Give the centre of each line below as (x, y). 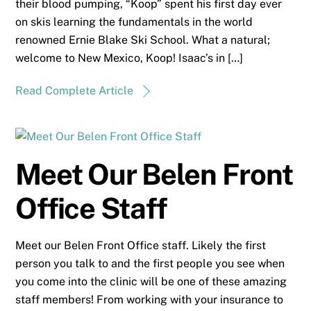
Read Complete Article (75, 91)
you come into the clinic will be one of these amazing (151, 281)
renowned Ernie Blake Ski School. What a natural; (143, 40)
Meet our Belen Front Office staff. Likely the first (141, 245)
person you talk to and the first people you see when (150, 263)
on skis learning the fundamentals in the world (134, 22)
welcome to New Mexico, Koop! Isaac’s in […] (129, 58)
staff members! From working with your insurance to (150, 299)
